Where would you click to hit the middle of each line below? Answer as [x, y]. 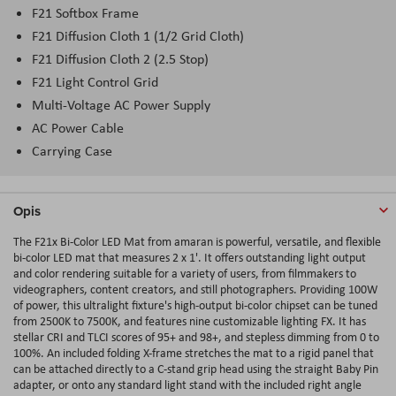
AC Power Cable [78, 127]
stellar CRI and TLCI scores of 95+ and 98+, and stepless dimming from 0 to [196, 336]
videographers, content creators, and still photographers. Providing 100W [195, 289]
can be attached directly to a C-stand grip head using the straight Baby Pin [196, 368]
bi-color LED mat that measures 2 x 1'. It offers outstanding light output [190, 257]
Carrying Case [72, 150]
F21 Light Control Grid [95, 81]
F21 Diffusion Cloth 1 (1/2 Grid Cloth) [138, 35]
